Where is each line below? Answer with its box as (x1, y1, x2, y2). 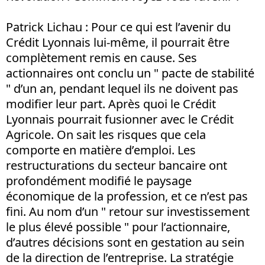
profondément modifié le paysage (6, 173, 192, 189)
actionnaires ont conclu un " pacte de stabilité (6, 65, 254, 81)
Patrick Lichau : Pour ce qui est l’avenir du (6, 19, 231, 35)
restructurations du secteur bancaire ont (6, 157, 227, 173)
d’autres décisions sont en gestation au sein (6, 234, 244, 250)
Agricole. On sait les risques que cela (6, 127, 206, 143)
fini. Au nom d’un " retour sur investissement (6, 203, 250, 219)
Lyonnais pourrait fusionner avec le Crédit (6, 111, 234, 127)
